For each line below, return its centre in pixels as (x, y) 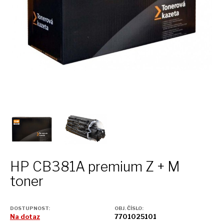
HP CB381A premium (78, 167)
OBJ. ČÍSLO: (129, 208)
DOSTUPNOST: (30, 208)
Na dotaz (25, 217)
